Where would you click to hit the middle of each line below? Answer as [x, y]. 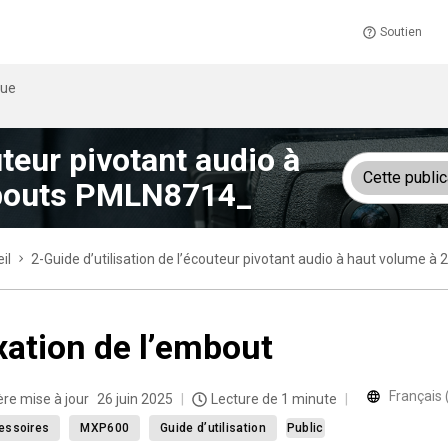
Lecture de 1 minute [274, 399]
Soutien [401, 31]
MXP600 [105, 428]
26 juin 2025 [135, 399]
